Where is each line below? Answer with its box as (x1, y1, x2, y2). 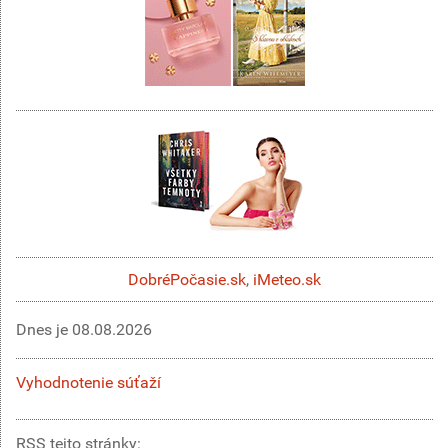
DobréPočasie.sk (128, 269, 246, 289)
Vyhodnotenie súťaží (16, 373, 161, 393)
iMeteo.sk (253, 269, 321, 289)
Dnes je (16, 320, 72, 340)
